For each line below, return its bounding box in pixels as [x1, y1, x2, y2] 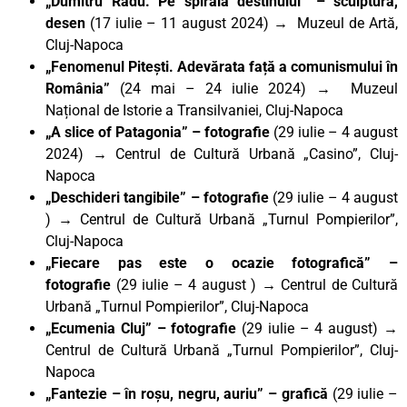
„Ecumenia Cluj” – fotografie [45, 319, 237, 337]
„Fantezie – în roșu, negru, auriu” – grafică [45, 384, 328, 402]
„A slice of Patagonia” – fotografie [45, 123, 270, 141]
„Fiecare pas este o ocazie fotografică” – [45, 253, 398, 272]
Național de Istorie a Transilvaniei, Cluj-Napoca [45, 101, 343, 119]
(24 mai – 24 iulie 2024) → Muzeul [110, 79, 398, 97]
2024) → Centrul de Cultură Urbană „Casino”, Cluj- [45, 144, 398, 163]
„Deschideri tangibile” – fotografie [45, 188, 269, 206]
